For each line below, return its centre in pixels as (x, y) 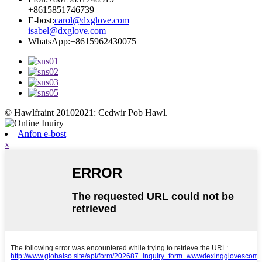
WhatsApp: (49, 41)
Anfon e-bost (42, 133)
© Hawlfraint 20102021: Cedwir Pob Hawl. (86, 112)
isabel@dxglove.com (67, 30)
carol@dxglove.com (92, 20)
